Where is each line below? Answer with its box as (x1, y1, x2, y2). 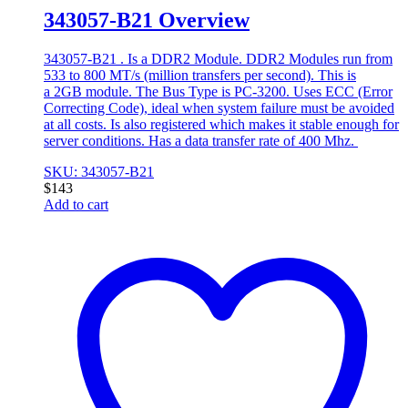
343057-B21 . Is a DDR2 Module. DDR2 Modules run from (44, 50, 393, 66)
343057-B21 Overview (44, 8, 250, 32)
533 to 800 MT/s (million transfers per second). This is (44, 66, 356, 83)
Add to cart (44, 196, 108, 212)
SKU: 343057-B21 (44, 163, 154, 179)
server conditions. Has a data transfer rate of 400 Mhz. (44, 132, 358, 148)
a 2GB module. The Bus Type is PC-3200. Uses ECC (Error (44, 83, 393, 99)
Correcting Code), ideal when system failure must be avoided (44, 99, 394, 116)
